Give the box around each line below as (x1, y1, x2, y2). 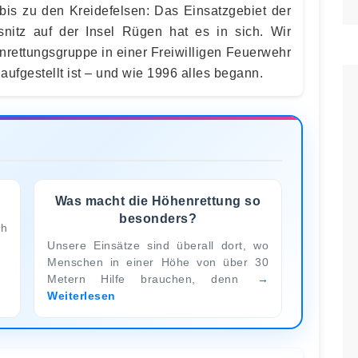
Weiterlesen (47, 288, 116, 302)
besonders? (119, 211, 197, 225)
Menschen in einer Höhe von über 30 (47, 255, 268, 268)
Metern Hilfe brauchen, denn (47, 272, 254, 285)
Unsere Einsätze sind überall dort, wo (47, 238, 268, 252)
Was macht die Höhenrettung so (54, 193, 261, 208)
